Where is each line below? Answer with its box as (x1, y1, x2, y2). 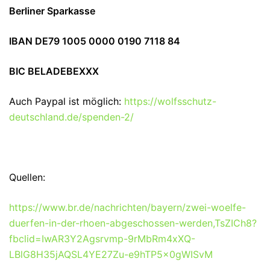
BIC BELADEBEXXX (9, 64, 99, 77)
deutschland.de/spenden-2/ (9, 110, 134, 123)
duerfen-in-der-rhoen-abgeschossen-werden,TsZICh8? (9, 216, 257, 229)
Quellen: (9, 171, 45, 183)
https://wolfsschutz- (124, 95, 216, 107)
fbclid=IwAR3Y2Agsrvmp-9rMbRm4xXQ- (9, 232, 195, 245)
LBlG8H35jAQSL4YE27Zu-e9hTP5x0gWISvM (9, 248, 213, 260)
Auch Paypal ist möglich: (9, 95, 124, 107)
